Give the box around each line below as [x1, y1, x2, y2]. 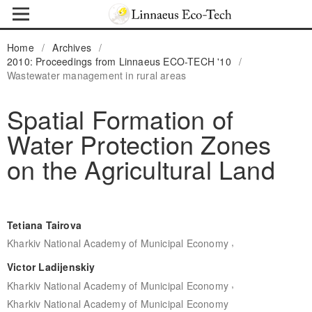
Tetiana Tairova [6, 217, 81, 232]
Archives [52, 40, 92, 54]
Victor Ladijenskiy [6, 260, 95, 274]
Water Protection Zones [6, 125, 272, 162]
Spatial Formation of [6, 100, 233, 136]
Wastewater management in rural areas [6, 68, 187, 82]
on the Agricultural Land [6, 150, 275, 187]
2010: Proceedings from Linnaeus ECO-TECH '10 [6, 54, 231, 68]
